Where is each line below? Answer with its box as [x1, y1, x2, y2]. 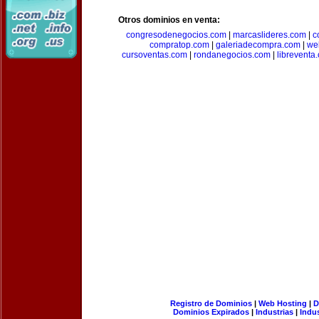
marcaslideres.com [232, 30, 306, 40]
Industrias [256, 308, 293, 316]
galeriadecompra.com [215, 40, 300, 50]
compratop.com [149, 40, 209, 50]
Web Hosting [258, 299, 307, 308]
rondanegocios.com [194, 50, 271, 60]
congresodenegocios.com [125, 30, 226, 40]
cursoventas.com [122, 50, 187, 60]
